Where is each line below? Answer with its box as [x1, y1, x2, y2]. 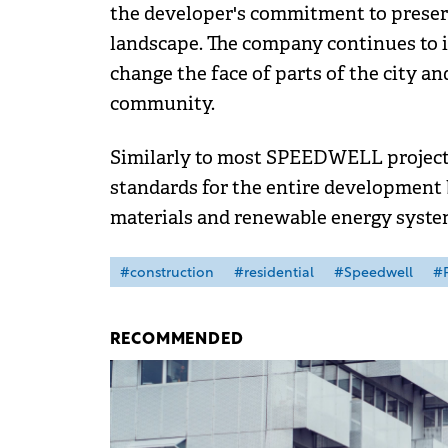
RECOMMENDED [109, 331, 244, 348]
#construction [119, 265, 214, 281]
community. [109, 91, 215, 116]
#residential [233, 265, 314, 281]
